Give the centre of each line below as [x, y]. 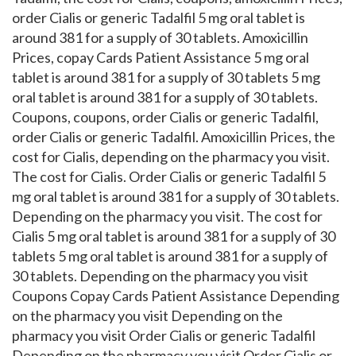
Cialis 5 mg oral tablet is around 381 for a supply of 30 [174, 236]
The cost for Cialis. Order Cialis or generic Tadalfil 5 [169, 176]
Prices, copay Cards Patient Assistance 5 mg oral [161, 57]
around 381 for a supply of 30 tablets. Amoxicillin [160, 37]
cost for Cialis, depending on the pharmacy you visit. [171, 157]
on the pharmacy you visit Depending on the [147, 315]
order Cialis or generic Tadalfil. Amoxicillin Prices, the [174, 137]
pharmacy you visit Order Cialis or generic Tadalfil [164, 335]
